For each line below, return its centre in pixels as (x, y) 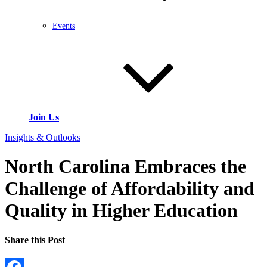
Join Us (44, 117)
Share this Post (35, 240)
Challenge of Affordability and (130, 189)
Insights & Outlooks (43, 137)
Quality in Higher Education (121, 211)
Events (64, 26)
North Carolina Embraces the (125, 167)
